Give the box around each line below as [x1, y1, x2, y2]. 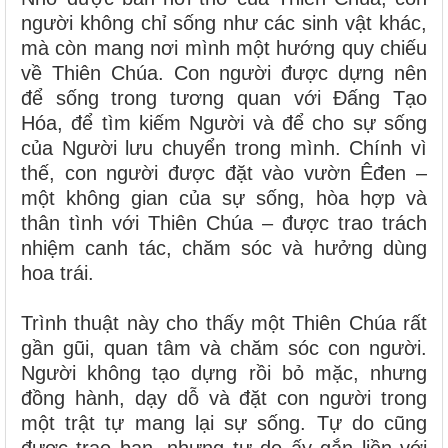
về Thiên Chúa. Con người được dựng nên [21, 61, 427, 84]
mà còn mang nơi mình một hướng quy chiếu [21, 36, 427, 59]
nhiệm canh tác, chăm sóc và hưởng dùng [21, 236, 427, 259]
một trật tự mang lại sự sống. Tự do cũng [21, 411, 427, 434]
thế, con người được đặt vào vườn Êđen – [21, 161, 427, 184]
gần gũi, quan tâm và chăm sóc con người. [21, 336, 427, 359]
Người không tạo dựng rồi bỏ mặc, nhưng [21, 361, 427, 384]
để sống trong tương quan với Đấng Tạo [21, 86, 427, 109]
